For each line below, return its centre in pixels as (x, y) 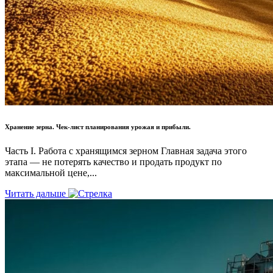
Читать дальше (37, 194)
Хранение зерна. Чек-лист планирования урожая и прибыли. (98, 127)
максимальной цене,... (51, 173)
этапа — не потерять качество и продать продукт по (113, 162)
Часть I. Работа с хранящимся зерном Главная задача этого (126, 151)
